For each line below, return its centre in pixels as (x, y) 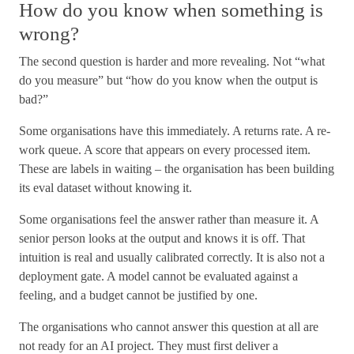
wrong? (49, 34)
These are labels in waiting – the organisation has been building (177, 169)
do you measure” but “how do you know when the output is (168, 80)
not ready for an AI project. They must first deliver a (149, 346)
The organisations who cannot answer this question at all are (169, 327)
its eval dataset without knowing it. (105, 188)
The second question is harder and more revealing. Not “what (172, 61)
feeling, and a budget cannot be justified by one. (138, 295)
